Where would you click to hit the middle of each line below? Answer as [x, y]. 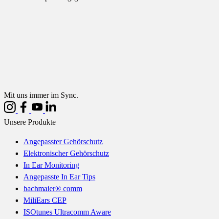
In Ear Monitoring [51, 165]
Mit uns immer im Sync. [41, 95]
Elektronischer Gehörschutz [66, 153]
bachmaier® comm [53, 188]
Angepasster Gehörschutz [63, 142]
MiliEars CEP [45, 200]
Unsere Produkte [30, 122]
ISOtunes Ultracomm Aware [67, 212]
